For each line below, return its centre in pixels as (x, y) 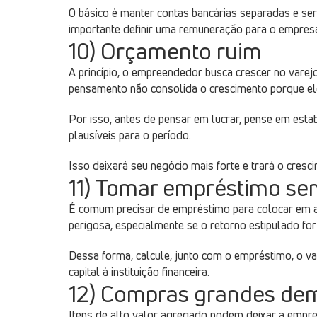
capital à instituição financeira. (139, 272)
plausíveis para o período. (130, 135)
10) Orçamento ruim (165, 51)
